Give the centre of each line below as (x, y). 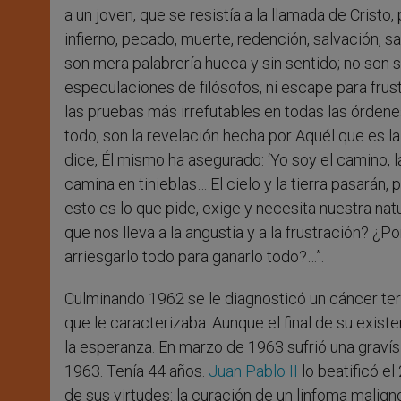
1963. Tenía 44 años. (137, 371)
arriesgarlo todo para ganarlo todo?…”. (194, 256)
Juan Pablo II (253, 371)
